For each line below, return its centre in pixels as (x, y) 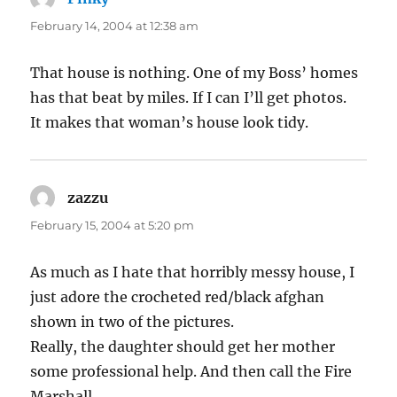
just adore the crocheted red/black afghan (178, 297)
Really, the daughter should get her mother (183, 347)
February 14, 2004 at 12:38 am (115, 26)
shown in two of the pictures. (132, 322)
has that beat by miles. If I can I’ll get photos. (189, 98)
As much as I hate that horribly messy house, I (193, 272)
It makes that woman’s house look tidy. (170, 123)
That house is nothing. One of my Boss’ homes (195, 73)
